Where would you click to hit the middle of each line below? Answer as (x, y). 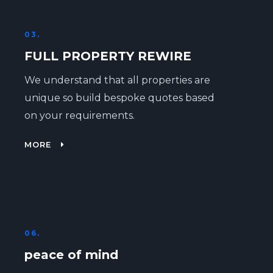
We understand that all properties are (117, 80)
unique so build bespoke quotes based (119, 98)
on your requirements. (79, 115)
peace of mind (71, 255)
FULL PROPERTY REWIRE (108, 56)
